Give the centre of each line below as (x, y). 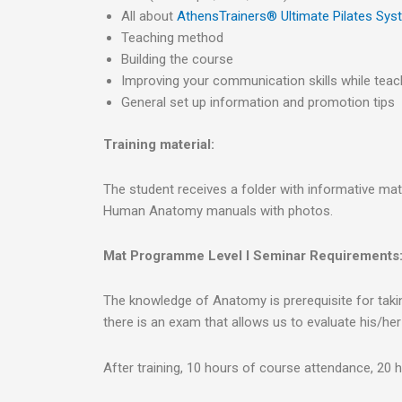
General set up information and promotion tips (258, 102)
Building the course (177, 59)
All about (149, 16)
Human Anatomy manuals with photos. (218, 210)
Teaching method (172, 38)
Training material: (158, 144)
